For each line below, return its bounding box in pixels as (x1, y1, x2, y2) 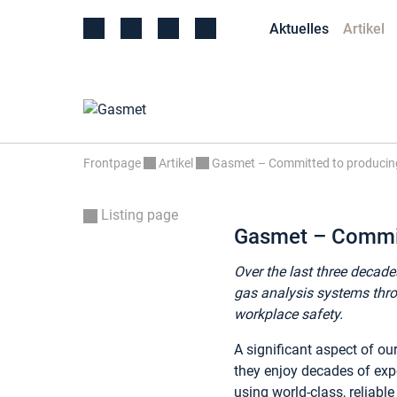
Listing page (97, 206, 178, 224)
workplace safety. (234, 306, 343, 323)
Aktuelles (269, 20, 329, 37)
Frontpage (83, 156, 141, 172)
